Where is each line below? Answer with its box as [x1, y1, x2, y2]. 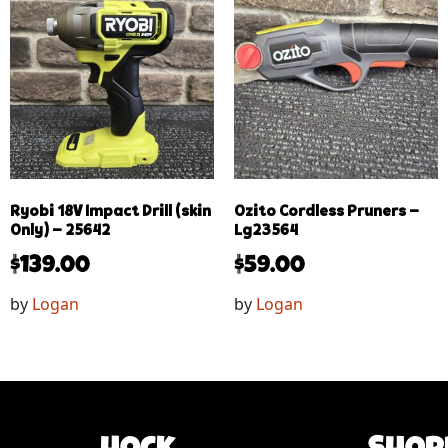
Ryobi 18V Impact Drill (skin [10, 203, 211, 220]
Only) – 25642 [10, 222, 110, 239]
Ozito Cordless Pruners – [234, 203, 419, 220]
